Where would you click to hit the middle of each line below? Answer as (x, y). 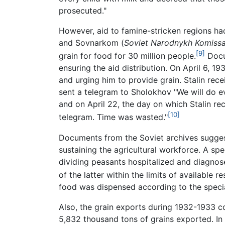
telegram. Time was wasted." (113, 117)
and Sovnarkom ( (91, 43)
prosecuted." (83, 11)
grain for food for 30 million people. (127, 56)
